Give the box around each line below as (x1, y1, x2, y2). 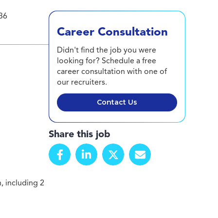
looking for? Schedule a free (57, 56, 157, 66)
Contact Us (96, 98, 137, 107)
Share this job (49, 128, 111, 140)
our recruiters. (57, 77, 108, 87)
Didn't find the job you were (57, 45, 157, 55)
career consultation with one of (57, 67, 167, 76)
